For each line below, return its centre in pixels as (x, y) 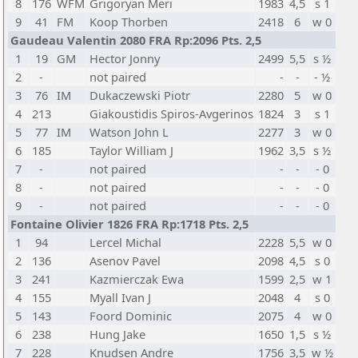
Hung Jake (117, 334)
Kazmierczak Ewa (137, 279)
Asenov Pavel (125, 261)
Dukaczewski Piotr (140, 95)
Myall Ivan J (120, 297)
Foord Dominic (131, 316)
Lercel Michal (125, 242)
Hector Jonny (125, 58)
